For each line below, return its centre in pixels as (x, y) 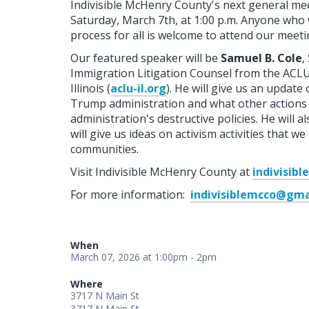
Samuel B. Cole (261, 58)
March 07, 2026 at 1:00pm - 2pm (143, 257)
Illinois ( (90, 88)
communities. (104, 149)
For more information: (130, 194)
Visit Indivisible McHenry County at (161, 171)
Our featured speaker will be (146, 58)
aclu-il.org (138, 88)
